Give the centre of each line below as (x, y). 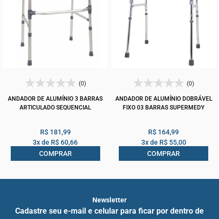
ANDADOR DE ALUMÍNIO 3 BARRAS (55, 99)
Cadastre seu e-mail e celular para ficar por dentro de (109, 211)
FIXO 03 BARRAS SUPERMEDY (164, 108)
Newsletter (109, 200)
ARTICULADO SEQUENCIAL (55, 108)
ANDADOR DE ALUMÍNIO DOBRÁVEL (164, 99)
